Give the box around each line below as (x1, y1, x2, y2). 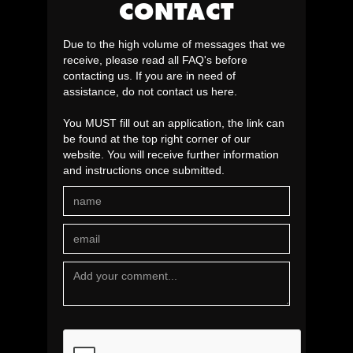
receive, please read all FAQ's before (63, 54, 247, 67)
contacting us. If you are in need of (63, 69, 236, 83)
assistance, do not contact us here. (63, 85, 237, 98)
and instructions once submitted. (63, 164, 225, 177)
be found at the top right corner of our (63, 132, 251, 146)
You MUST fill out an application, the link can (63, 117, 284, 130)
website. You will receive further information (63, 148, 279, 162)
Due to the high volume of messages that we (63, 38, 285, 51)
